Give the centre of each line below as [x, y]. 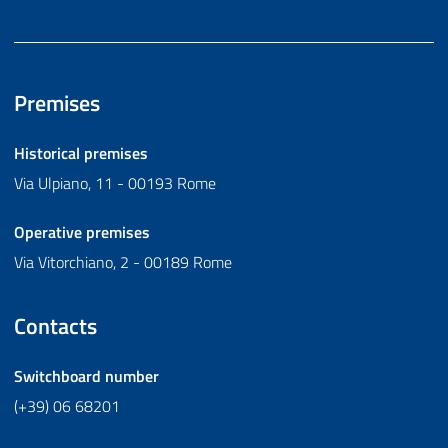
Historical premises [81, 153]
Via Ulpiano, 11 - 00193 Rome [115, 183]
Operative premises [82, 232]
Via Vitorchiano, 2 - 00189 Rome [123, 262]
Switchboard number [86, 376]
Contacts [55, 326]
